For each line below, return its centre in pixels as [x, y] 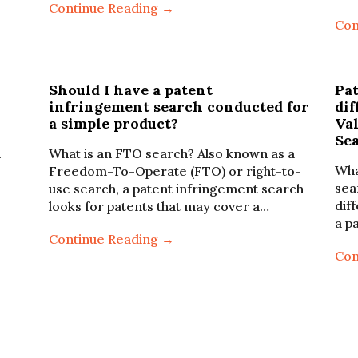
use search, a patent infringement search [176, 189]
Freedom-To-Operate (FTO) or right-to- [175, 171]
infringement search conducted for [179, 107]
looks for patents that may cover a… [159, 206]
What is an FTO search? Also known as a [171, 153]
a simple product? [113, 123]
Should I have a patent [130, 90]
